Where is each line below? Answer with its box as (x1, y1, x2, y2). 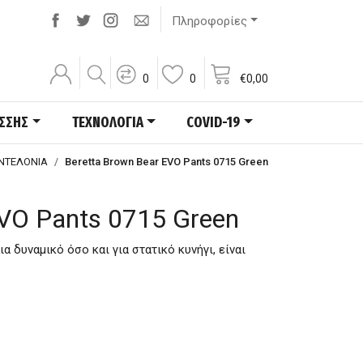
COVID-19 (186, 113, 241, 131)
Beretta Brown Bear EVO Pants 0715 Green (65, 156, 268, 168)
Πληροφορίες (172, 13, 248, 28)
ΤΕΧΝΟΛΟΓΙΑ (71, 113, 143, 131)
